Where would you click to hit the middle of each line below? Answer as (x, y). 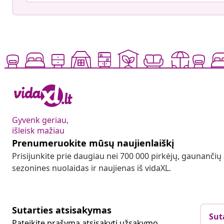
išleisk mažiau (38, 131)
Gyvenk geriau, (40, 120)
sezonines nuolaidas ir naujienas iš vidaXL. (91, 168)
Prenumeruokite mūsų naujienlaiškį (93, 143)
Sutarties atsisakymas (62, 210)
